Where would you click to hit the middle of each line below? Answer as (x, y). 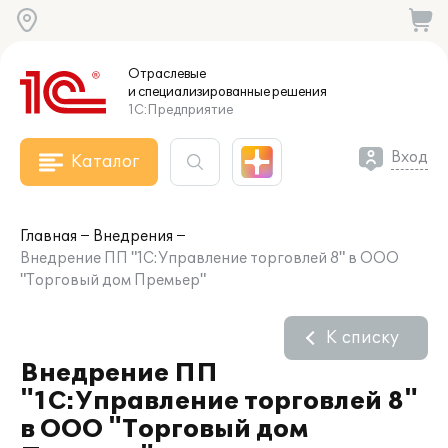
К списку (362, 338)
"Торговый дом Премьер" (113, 280)
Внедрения (133, 236)
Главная (48, 236)
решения (298, 92)
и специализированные (199, 92)
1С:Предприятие (180, 110)
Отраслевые (167, 74)
